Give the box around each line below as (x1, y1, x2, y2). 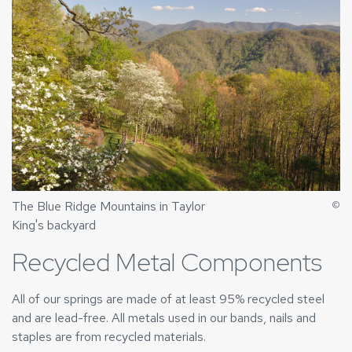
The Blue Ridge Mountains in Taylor (12, 197, 205, 214)
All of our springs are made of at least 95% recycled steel (12, 290, 324, 307)
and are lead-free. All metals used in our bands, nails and (12, 309, 316, 326)
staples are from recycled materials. (12, 328, 206, 345)
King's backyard (12, 216, 96, 233)
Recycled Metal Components (12, 244, 322, 279)
